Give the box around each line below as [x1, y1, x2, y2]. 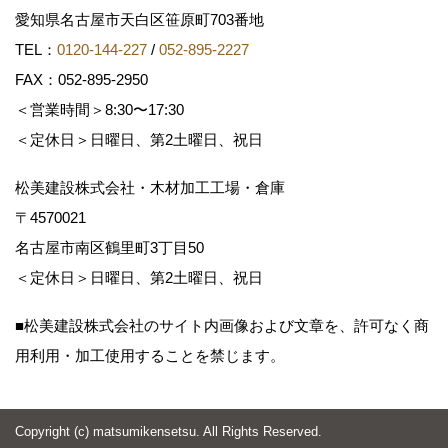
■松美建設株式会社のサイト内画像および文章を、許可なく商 [15, 316, 429, 334]
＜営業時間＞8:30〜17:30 [15, 100, 199, 118]
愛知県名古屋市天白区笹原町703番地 [15, 10, 279, 28]
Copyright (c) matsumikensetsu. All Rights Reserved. [15, 423, 322, 439]
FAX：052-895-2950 [15, 70, 148, 88]
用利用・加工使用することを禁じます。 [15, 346, 285, 364]
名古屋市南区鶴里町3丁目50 [15, 238, 219, 256]
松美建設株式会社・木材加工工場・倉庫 [15, 178, 285, 196]
